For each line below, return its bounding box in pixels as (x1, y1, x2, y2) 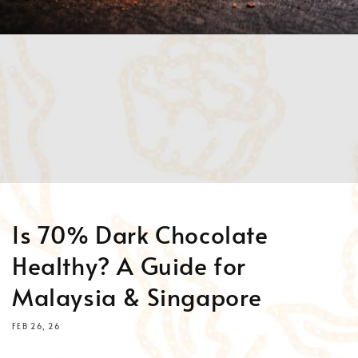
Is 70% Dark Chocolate (12, 217, 268, 251)
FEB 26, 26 (12, 320, 60, 332)
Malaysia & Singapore (12, 280, 263, 313)
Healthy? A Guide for (12, 249, 247, 282)
